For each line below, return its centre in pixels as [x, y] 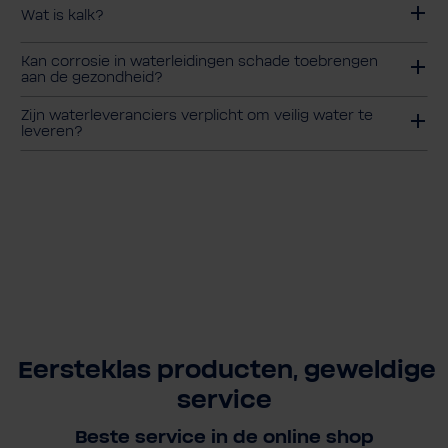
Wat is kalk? [62, 16]
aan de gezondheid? [92, 78]
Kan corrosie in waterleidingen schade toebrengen [199, 62]
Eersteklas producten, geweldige [224, 370]
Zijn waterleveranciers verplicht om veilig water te [197, 116]
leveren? [52, 132]
